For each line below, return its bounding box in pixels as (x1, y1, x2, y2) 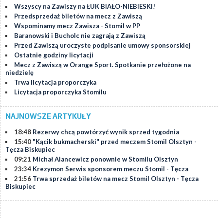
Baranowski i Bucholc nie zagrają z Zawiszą (14, 32, 145, 40)
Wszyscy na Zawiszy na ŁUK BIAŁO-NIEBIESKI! (14, 2, 155, 11)
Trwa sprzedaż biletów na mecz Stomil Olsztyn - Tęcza (33, 175, 199, 183)
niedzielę (5, 69, 34, 77)
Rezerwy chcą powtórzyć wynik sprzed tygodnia (33, 128, 179, 136)
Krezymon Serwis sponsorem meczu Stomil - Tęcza (33, 165, 188, 173)
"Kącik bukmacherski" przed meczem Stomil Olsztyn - (33, 138, 197, 146)
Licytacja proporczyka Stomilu (14, 88, 107, 96)
